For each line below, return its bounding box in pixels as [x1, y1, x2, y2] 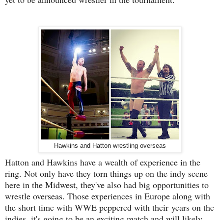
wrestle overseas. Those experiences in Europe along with [5, 190, 210, 202]
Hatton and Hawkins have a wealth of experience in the [5, 156, 200, 168]
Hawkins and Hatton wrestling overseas [54, 142, 166, 149]
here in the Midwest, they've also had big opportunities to [5, 178, 209, 191]
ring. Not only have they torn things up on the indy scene [5, 167, 208, 179]
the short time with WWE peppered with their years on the [5, 201, 214, 213]
